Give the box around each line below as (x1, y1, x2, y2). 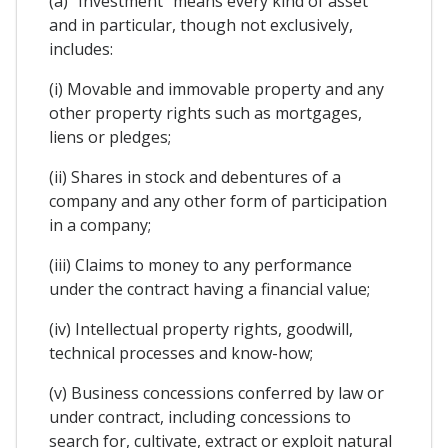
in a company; (49, 214, 151, 237)
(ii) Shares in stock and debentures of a (49, 166, 341, 189)
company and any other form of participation (49, 190, 387, 213)
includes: (49, 38, 113, 61)
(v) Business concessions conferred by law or (49, 382, 384, 405)
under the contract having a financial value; (49, 278, 370, 301)
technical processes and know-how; (49, 342, 313, 365)
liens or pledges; (49, 126, 171, 149)
